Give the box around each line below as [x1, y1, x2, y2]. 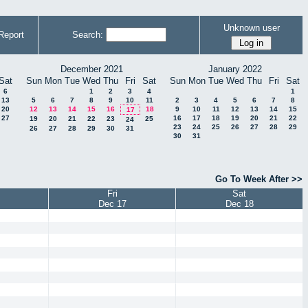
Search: [71, 30, 103, 40]
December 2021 [60, 64, 123, 74]
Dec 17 [98, 199, 126, 210]
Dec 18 [225, 199, 254, 210]
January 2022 [208, 64, 262, 74]
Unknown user [223, 22, 280, 33]
